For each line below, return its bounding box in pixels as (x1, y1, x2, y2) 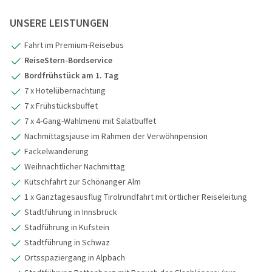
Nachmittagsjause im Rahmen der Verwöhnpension (24, 130, 208, 141)
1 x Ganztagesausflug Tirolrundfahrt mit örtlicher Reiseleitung (24, 191, 247, 202)
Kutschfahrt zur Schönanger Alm (24, 175, 141, 187)
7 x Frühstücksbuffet (24, 100, 98, 111)
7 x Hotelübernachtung (24, 84, 106, 96)
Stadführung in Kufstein (24, 221, 109, 233)
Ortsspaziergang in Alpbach (24, 251, 125, 263)
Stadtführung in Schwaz (24, 236, 110, 248)
